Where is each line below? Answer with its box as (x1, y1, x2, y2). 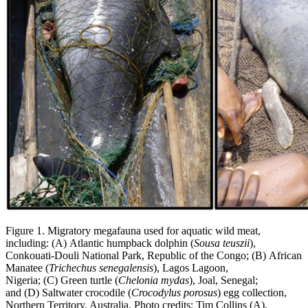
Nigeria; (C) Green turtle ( (5, 274, 118, 286)
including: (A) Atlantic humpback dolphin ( (5, 236, 194, 249)
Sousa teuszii (194, 236, 250, 249)
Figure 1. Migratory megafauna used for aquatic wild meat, (5, 224, 261, 236)
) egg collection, (217, 286, 287, 298)
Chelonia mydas (118, 274, 189, 286)
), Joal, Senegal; (189, 274, 258, 286)
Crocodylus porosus (131, 286, 217, 298)
